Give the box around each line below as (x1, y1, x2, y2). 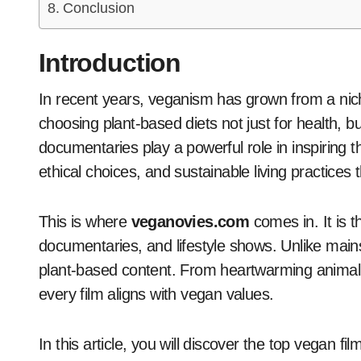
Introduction (39, 48, 181, 78)
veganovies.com (131, 213, 250, 231)
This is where (39, 213, 131, 231)
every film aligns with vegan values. (39, 285, 274, 304)
